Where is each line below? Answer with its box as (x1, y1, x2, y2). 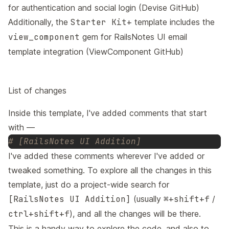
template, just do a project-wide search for (8, 179, 169, 190)
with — (8, 122, 35, 132)
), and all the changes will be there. (70, 209, 201, 219)
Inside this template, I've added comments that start (8, 108, 207, 118)
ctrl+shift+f (8, 209, 70, 219)
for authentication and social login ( (8, 3, 142, 13)
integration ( (41, 47, 89, 57)
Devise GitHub (142, 3, 196, 13)
